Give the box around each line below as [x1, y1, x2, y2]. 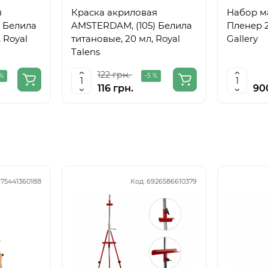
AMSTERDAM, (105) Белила [71, 20, 192, 31]
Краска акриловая [71, 7, 157, 18]
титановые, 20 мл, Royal [71, 33, 180, 44]
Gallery [227, 33, 258, 44]
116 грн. [98, 83, 133, 94]
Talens [71, 46, 100, 57]
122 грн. [98, 69, 130, 80]
